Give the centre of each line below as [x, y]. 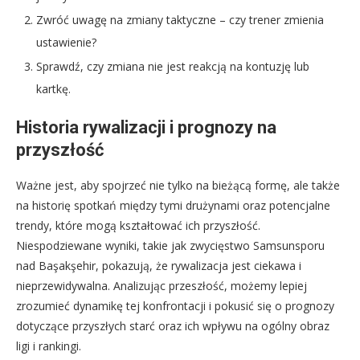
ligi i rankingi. [49, 346]
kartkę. [53, 88]
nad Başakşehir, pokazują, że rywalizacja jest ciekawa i [159, 265]
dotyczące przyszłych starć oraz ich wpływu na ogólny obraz [173, 325]
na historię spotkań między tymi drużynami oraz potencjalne [173, 205]
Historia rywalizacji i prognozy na [146, 127]
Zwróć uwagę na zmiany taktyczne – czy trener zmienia [180, 19]
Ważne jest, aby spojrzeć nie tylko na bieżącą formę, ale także [178, 185]
